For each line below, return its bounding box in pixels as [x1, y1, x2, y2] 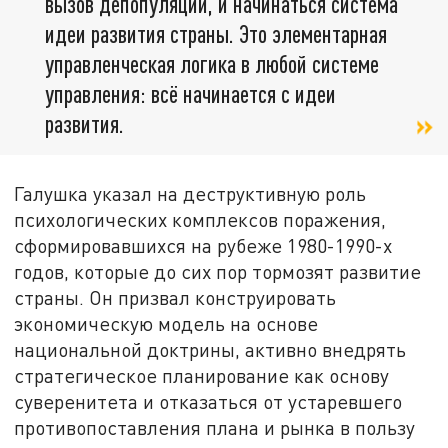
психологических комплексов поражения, [14, 207, 387, 231]
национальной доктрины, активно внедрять [14, 337, 407, 361]
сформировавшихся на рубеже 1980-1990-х [14, 233, 393, 257]
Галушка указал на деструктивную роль [14, 181, 367, 205]
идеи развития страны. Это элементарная [45, 18, 387, 48]
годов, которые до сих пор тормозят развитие [14, 259, 422, 283]
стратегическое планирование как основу [14, 363, 390, 387]
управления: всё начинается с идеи [45, 78, 336, 108]
